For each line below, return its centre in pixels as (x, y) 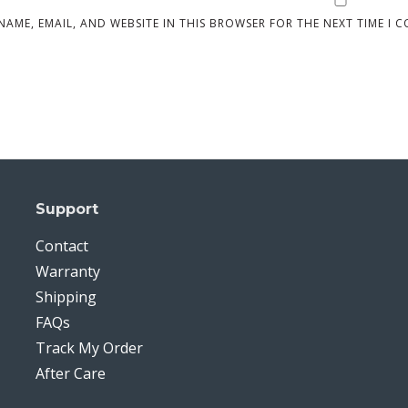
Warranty (67, 271)
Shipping (66, 297)
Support (66, 209)
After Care (70, 373)
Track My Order (89, 348)
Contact (61, 246)
